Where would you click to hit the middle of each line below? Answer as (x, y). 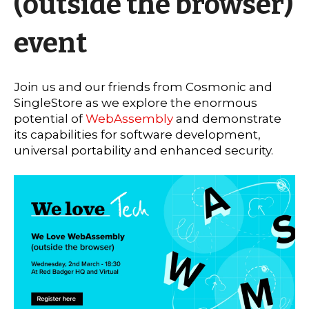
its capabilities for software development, (137, 134)
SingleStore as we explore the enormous (136, 102)
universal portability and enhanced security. (143, 150)
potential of (50, 118)
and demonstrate (229, 118)
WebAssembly (131, 118)
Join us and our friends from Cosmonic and (143, 87)
